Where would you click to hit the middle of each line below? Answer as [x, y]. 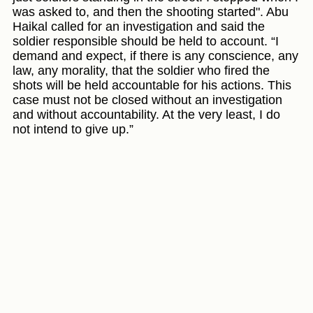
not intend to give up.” [73, 130]
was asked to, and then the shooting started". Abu [151, 12]
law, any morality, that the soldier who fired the [141, 71]
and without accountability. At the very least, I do [146, 115]
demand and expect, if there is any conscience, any [155, 56]
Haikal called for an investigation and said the [139, 27]
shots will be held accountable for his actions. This [152, 86]
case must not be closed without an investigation [147, 100]
